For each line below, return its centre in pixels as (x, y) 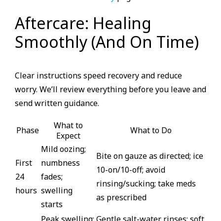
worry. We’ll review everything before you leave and (110, 90)
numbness (60, 163)
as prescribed (121, 198)
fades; (52, 177)
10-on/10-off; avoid (131, 170)
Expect (68, 136)
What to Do (151, 130)
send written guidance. (57, 103)
